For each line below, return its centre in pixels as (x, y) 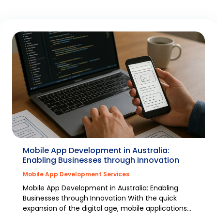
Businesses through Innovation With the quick (100, 198)
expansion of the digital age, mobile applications (105, 208)
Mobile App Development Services (76, 174)
